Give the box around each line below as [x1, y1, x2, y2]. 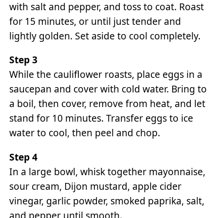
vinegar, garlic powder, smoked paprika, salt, [9, 194, 205, 207]
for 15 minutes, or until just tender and [9, 15, 182, 28]
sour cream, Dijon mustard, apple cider [9, 179, 182, 193]
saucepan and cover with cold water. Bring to [9, 82, 207, 96]
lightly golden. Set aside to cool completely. [9, 29, 201, 43]
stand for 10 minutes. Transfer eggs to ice [9, 111, 194, 125]
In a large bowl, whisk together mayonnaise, [9, 164, 206, 178]
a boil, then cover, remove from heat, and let [9, 97, 206, 110]
